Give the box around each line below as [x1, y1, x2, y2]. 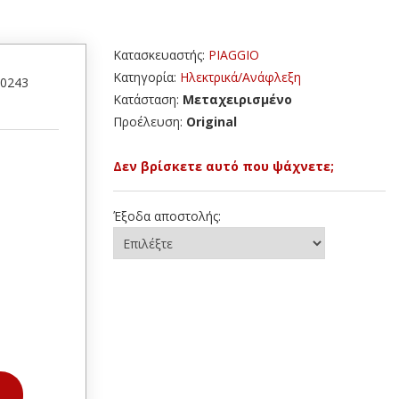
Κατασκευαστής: [113, 46, 208, 63]
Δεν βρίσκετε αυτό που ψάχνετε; [113, 158, 334, 175]
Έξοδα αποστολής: [113, 208, 221, 224]
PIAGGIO [208, 46, 259, 63]
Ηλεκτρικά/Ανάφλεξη [180, 69, 301, 85]
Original [186, 113, 237, 130]
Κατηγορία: [113, 69, 180, 85]
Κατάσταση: [113, 91, 183, 108]
